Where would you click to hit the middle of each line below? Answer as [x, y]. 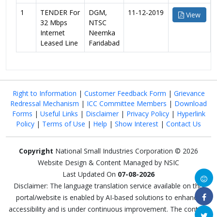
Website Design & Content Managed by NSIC [108, 163]
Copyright [36, 151]
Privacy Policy [147, 114]
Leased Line [59, 43]
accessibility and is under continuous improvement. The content [108, 209]
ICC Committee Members [127, 103]
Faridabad [104, 43]
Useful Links [59, 114]
